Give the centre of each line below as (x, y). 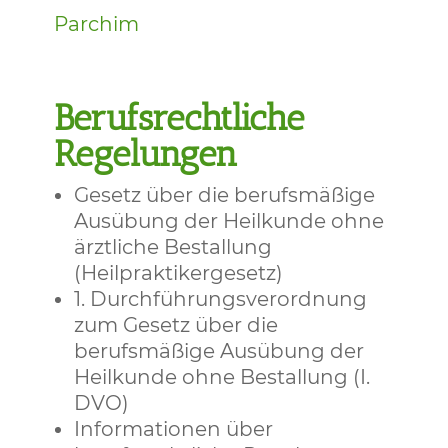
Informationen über (173, 429)
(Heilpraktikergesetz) (178, 273)
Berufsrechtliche (178, 117)
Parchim (96, 24)
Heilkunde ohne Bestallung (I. (221, 377)
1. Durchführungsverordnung (220, 299)
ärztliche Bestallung (172, 247)
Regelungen (145, 153)
